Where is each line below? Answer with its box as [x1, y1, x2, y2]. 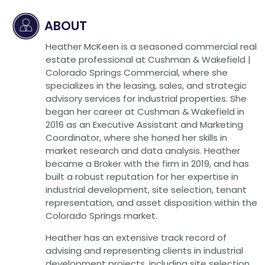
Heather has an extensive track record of [45, 231, 227, 244]
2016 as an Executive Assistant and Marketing [45, 118, 243, 131]
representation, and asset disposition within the [45, 196, 257, 209]
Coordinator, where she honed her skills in [45, 131, 227, 144]
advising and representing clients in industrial [45, 244, 243, 257]
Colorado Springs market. [45, 209, 157, 222]
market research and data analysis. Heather [45, 144, 240, 157]
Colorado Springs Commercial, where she [45, 66, 228, 79]
